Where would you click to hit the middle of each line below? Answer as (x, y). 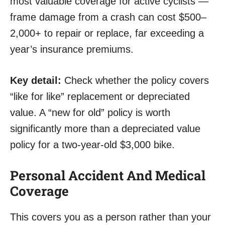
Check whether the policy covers (135, 81)
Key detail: (36, 81)
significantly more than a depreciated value (105, 129)
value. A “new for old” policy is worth (90, 113)
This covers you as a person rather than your (110, 217)
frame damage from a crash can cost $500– (108, 17)
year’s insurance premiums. (72, 49)
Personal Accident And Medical (108, 176)
